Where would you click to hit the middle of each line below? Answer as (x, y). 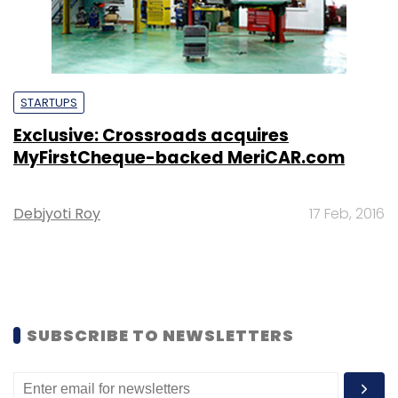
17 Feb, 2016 (347, 213)
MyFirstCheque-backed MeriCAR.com (179, 157)
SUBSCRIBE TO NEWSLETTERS (160, 335)
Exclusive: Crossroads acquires (151, 135)
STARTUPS (49, 102)
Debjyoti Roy (57, 213)
